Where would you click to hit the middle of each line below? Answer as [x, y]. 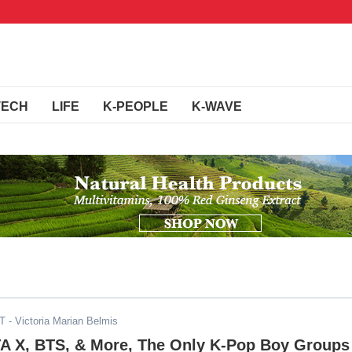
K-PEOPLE [136, 106]
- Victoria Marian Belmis [62, 321]
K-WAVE [217, 106]
